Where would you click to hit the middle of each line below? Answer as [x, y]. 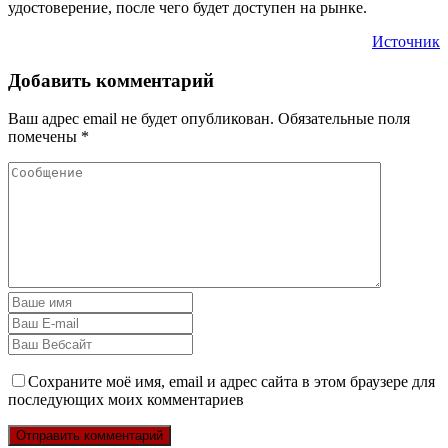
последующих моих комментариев [126, 400]
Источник [406, 41]
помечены [44, 137]
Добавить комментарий [111, 80]
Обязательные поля [344, 119]
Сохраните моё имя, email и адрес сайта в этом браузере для [231, 382]
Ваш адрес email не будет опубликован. [141, 119]
